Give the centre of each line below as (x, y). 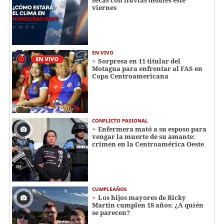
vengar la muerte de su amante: (143, 137)
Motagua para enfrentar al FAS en (147, 68)
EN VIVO (103, 52)
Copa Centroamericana (130, 76)
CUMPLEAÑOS (109, 189)
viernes (104, 7)
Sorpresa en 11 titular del (139, 61)
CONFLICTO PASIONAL (120, 121)
